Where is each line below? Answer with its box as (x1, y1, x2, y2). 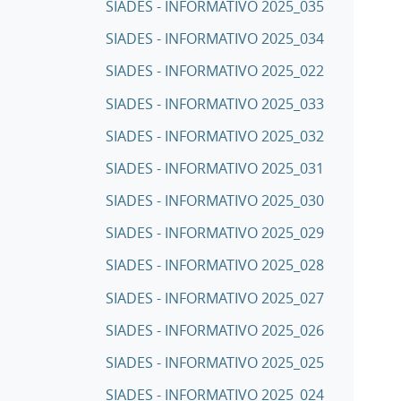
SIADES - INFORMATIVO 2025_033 (106, 93, 324, 114)
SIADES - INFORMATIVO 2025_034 (106, 29, 324, 49)
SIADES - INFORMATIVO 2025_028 (106, 255, 324, 276)
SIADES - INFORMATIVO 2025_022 (106, 61, 324, 81)
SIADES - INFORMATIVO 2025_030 (106, 191, 324, 211)
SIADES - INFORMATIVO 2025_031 (106, 158, 324, 178)
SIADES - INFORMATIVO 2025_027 (106, 287, 324, 308)
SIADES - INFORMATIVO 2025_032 (106, 125, 324, 146)
